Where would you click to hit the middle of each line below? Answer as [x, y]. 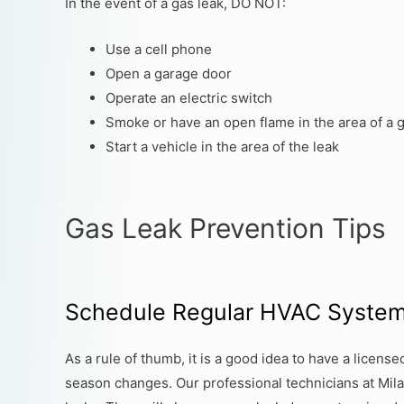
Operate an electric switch [189, 98]
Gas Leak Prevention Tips [225, 228]
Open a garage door [169, 73]
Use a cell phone [159, 49]
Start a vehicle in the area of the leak [222, 147]
